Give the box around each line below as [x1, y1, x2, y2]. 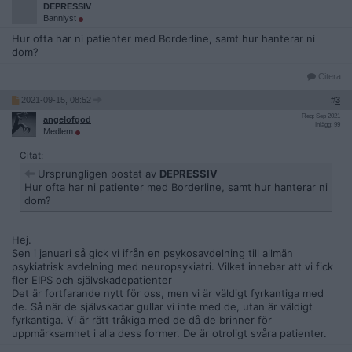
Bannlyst [43, 13, 79, 24]
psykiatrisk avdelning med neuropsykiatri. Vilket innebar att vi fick [12, 260, 333, 273]
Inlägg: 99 [315, 121, 340, 129]
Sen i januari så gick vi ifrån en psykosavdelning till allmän [12, 247, 293, 260]
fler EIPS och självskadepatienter [12, 273, 172, 287]
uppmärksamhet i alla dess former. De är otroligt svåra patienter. [12, 327, 327, 340]
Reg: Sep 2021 [302, 112, 340, 120]
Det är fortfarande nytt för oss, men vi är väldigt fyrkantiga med [12, 287, 324, 300]
